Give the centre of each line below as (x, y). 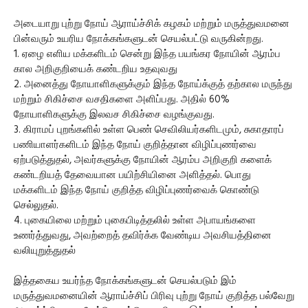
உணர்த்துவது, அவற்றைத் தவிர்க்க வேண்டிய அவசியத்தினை (143, 235)
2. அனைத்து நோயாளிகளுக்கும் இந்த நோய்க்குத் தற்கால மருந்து (153, 84)
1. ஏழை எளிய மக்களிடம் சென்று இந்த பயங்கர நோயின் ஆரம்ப (147, 54)
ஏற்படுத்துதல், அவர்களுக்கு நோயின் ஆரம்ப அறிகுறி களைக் (143, 160)
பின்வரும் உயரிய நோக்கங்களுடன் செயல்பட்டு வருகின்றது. (139, 39)
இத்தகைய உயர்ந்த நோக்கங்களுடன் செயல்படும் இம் (125, 281)
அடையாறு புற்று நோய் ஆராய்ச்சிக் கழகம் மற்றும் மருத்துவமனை (152, 24)
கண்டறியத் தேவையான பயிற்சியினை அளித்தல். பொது (132, 175)
